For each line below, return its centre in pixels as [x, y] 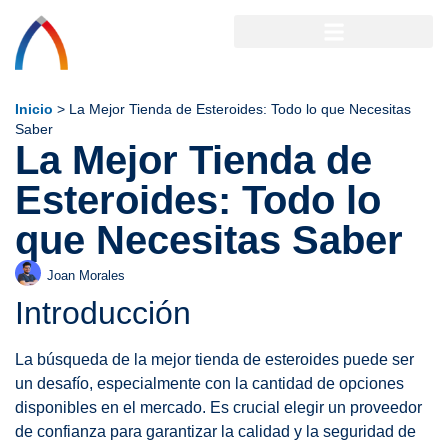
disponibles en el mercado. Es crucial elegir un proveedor [218, 407]
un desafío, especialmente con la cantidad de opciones [209, 383]
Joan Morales [86, 276]
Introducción [103, 312]
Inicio [34, 110]
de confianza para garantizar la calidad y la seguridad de [215, 431]
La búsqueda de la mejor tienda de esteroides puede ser [214, 359]
